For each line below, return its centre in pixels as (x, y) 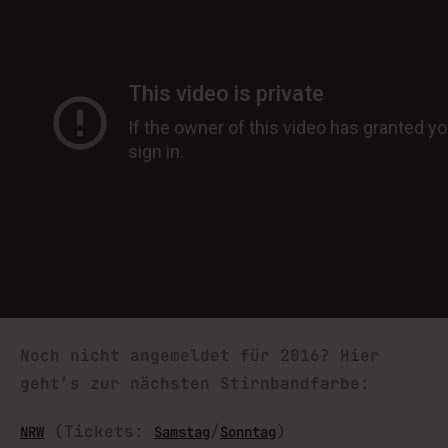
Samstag (182, 432)
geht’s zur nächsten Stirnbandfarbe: (200, 383)
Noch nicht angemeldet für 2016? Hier (200, 355)
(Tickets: (99, 431)
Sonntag (248, 432)
